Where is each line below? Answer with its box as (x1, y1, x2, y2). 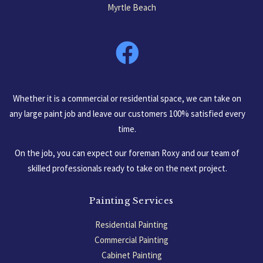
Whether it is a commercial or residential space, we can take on (13, 93, 241, 104)
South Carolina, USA (95, 17, 168, 29)
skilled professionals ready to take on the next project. (27, 163, 227, 174)
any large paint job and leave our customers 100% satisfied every (9, 108, 245, 120)
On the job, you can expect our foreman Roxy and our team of (15, 147, 240, 159)
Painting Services (89, 194, 174, 206)
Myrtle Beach (107, 2, 156, 14)
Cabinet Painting (101, 249, 162, 261)
